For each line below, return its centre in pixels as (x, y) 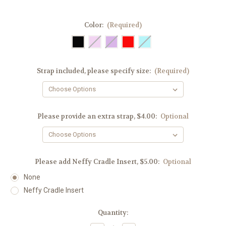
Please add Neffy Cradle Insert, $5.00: (98, 161)
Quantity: (113, 212)
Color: (94, 25)
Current (23, 212)
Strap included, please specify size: (94, 71)
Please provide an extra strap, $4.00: (98, 116)
